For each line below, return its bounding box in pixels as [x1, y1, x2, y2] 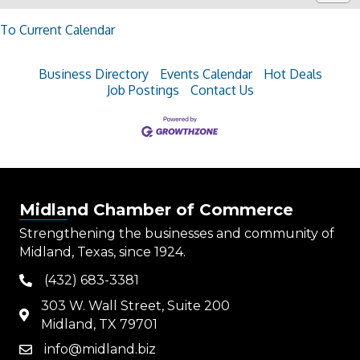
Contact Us [190, 82, 254, 98]
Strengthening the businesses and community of [19, 226, 334, 241]
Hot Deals [263, 66, 322, 82]
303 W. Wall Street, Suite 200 [41, 298, 230, 313]
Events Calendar [159, 66, 252, 82]
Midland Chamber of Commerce [19, 200, 293, 219]
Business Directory [38, 66, 149, 82]
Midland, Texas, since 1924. [19, 244, 186, 260]
